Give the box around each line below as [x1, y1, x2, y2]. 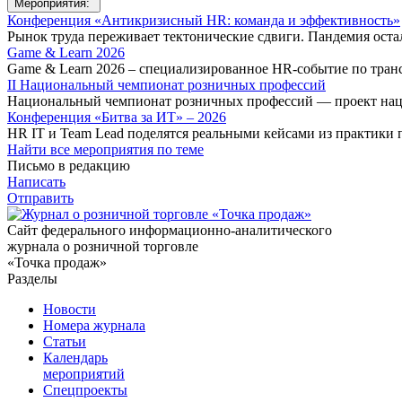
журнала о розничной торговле [7, 238, 198, 254]
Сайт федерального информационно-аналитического [7, 222, 332, 238]
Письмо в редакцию [7, 157, 130, 173]
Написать [7, 173, 66, 189]
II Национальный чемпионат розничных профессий [7, 76, 326, 92]
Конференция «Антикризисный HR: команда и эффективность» [7, 12, 400, 28]
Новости [43, 301, 96, 317]
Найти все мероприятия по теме [7, 141, 204, 157]
